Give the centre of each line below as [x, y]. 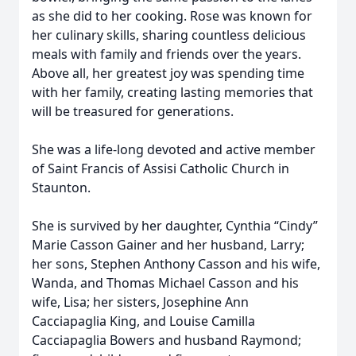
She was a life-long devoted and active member [174, 149]
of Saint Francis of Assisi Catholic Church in [161, 168]
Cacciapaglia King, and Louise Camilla [143, 321]
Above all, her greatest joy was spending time [168, 73]
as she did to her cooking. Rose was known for [172, 16]
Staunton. [61, 188]
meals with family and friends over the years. [166, 54]
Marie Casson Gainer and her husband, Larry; [168, 245]
